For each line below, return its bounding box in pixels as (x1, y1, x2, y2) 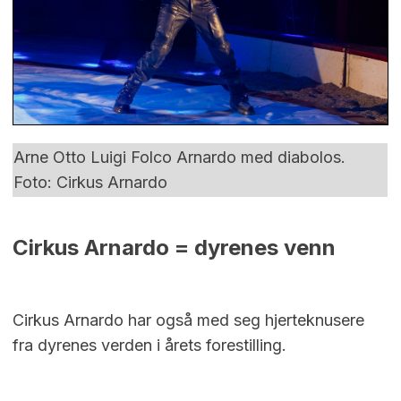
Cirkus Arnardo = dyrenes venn (13, 235, 336, 261)
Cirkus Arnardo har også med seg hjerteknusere (13, 311, 364, 330)
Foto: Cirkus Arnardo (13, 173, 167, 192)
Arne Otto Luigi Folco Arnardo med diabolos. (13, 148, 346, 167)
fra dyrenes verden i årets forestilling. (13, 336, 286, 355)
